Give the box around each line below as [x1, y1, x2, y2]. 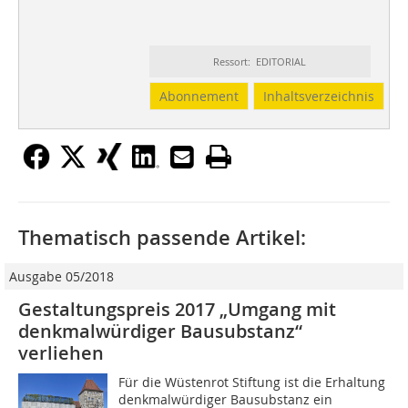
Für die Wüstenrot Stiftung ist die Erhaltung [118, 373, 386, 392]
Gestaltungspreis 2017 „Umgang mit [18, 297, 336, 322]
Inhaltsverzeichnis [262, 87, 374, 106]
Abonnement [158, 87, 239, 106]
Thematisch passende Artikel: [18, 224, 306, 252]
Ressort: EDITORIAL [213, 55, 307, 69]
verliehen [18, 341, 104, 366]
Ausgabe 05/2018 [9, 268, 114, 286]
